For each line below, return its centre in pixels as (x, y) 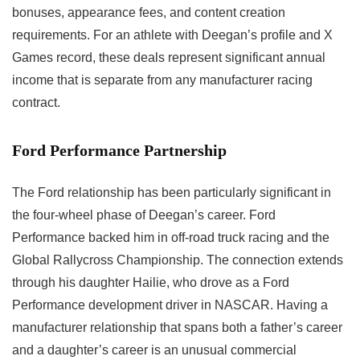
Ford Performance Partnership (119, 151)
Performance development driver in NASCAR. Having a (170, 305)
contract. (36, 103)
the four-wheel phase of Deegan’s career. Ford (144, 215)
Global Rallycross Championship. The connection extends (178, 260)
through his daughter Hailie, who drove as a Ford (151, 283)
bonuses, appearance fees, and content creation (149, 13)
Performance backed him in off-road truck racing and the (171, 238)
